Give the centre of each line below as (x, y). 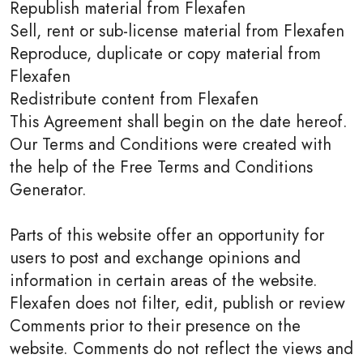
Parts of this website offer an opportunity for (167, 235)
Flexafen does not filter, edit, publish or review (177, 303)
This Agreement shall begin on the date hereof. (179, 122)
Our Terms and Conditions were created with (171, 144)
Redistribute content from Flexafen (134, 99)
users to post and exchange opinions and (155, 258)
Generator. (48, 190)
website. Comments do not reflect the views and (181, 348)
